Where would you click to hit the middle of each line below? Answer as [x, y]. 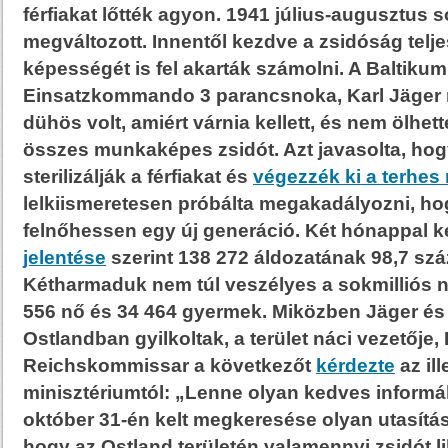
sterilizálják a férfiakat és [138, 176]
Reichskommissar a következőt [169, 365]
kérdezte [355, 365]
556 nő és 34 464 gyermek [142, 311]
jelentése [64, 257]
